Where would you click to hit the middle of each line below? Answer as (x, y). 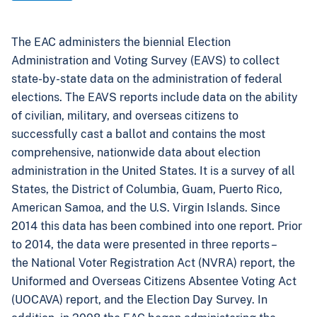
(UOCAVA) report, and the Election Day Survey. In (139, 300)
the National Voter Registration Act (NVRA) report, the (153, 263)
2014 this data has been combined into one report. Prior (157, 226)
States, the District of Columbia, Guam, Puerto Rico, (147, 189)
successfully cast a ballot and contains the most (138, 134)
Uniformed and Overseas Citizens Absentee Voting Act (154, 281)
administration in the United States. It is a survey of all (153, 171)
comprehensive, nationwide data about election (136, 152)
